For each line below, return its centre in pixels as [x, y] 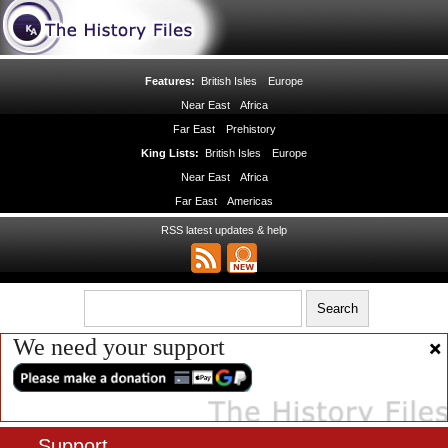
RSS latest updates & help [224, 230]
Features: [171, 81]
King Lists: [171, 153]
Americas [250, 201]
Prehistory [250, 129]
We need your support [119, 347]
